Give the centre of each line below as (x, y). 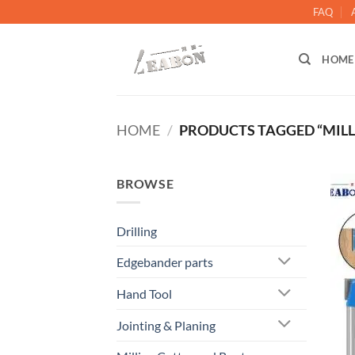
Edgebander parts (165, 262)
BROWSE (145, 183)
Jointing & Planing (166, 325)
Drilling (137, 231)
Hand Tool (144, 294)
